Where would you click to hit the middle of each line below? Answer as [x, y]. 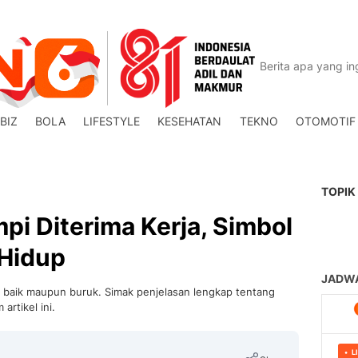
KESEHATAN [190, 121]
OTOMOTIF [325, 121]
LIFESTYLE [112, 121]
